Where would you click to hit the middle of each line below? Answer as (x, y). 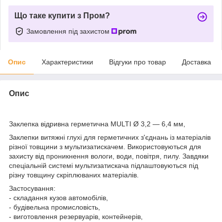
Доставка (196, 62)
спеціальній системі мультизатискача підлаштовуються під (104, 165)
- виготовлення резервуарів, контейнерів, (76, 216)
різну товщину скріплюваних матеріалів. (74, 175)
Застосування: (32, 188)
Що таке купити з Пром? (62, 15)
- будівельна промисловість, (55, 207)
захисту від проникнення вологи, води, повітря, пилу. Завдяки (109, 156)
